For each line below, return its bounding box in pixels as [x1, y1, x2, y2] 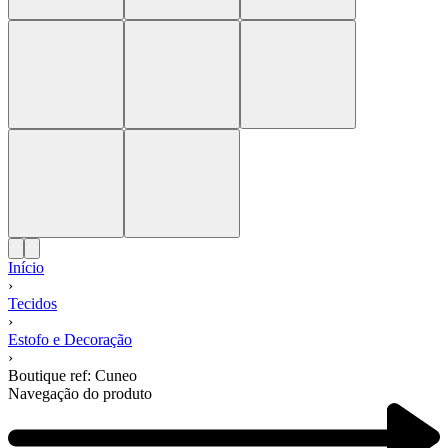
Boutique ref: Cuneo [8, 367, 137, 385]
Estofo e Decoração [8, 331, 132, 349]
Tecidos [8, 295, 57, 313]
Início [8, 259, 44, 277]
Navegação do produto [8, 385, 152, 403]
